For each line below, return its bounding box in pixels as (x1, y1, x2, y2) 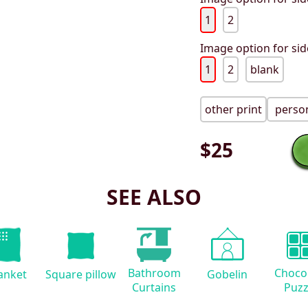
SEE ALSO (107, 183, 201, 212)
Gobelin (207, 267, 248, 283)
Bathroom (127, 265, 181, 281)
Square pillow (45, 267, 116, 283)
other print (205, 102, 263, 118)
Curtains (132, 280, 176, 296)
